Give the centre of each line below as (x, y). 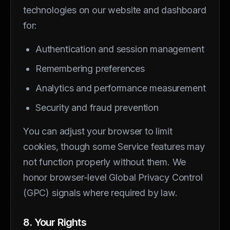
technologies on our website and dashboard (115, 10)
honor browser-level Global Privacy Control (113, 177)
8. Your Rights (55, 222)
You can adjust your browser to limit (98, 131)
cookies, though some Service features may (114, 146)
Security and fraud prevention (97, 107)
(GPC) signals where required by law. (100, 193)
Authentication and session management (120, 49)
